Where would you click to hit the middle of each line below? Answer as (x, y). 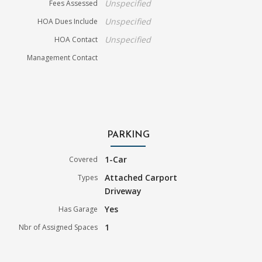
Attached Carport (141, 177)
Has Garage (78, 209)
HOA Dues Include (68, 21)
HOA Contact (76, 39)
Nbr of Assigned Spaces (58, 227)
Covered (84, 159)
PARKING (128, 135)
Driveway (123, 191)
